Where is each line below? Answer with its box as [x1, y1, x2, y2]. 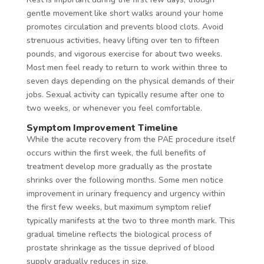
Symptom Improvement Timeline [26, 121, 178, 134]
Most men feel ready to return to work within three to [26, 61, 227, 73]
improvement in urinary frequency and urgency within [26, 187, 225, 199]
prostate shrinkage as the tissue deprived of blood [26, 242, 214, 253]
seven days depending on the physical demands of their [26, 75, 235, 87]
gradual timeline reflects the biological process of [26, 228, 212, 240]
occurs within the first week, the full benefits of [26, 147, 206, 159]
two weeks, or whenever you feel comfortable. [26, 102, 202, 114]
